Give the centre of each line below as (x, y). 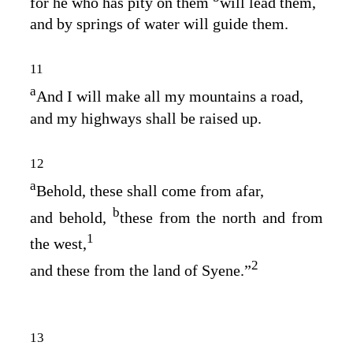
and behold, (71, 217)
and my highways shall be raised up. (146, 118)
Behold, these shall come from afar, (150, 190)
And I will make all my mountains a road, (170, 96)
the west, (58, 243)
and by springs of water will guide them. (159, 24)
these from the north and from (221, 217)
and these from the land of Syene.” (141, 270)
